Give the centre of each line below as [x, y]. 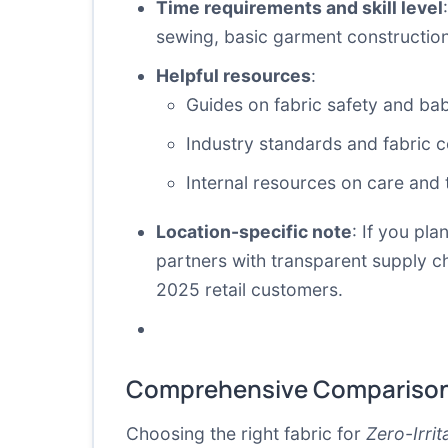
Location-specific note [254, 231]
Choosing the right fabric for [246, 433]
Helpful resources [233, 75]
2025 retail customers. [249, 289]
